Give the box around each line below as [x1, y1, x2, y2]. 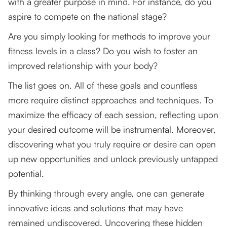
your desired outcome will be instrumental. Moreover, [8, 124, 216, 135]
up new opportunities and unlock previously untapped [8, 153, 218, 165]
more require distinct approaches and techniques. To [8, 94, 213, 106]
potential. [8, 168, 44, 179]
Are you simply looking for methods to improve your [8, 30, 210, 42]
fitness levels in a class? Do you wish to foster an [8, 45, 198, 57]
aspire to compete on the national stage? [8, 11, 167, 22]
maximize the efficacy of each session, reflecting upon [8, 109, 218, 121]
